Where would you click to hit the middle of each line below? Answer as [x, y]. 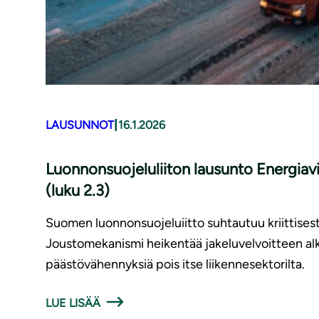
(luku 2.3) [78, 191]
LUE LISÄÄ [73, 303]
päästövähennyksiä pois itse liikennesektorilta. [175, 265]
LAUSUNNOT [80, 125]
